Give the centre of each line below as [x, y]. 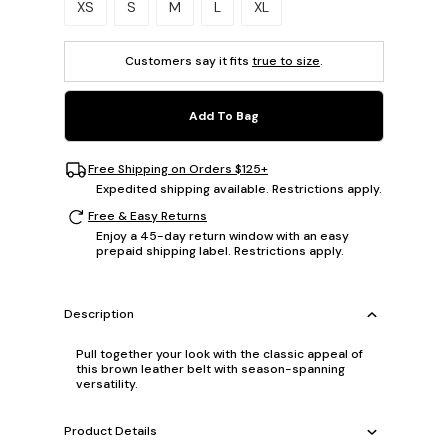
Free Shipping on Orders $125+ [178, 169]
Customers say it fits [188, 60]
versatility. [107, 383]
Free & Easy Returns [147, 216]
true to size [286, 60]
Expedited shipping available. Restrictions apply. [239, 188]
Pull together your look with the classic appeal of [219, 353]
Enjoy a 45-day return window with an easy [222, 235]
